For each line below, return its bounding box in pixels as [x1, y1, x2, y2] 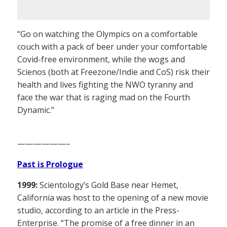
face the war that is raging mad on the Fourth [17, 92, 190, 103]
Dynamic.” [17, 104, 54, 116]
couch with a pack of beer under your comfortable [17, 41, 207, 53]
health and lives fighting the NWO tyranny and [17, 79, 193, 91]
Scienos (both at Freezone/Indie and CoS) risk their [17, 66, 210, 78]
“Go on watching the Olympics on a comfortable [17, 28, 198, 40]
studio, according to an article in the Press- [17, 205, 179, 216]
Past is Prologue [17, 159, 83, 170]
